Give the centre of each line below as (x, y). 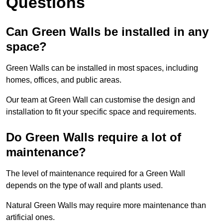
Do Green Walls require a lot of (94, 137)
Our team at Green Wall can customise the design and (101, 100)
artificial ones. (30, 218)
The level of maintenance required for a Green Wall (96, 174)
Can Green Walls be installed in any (107, 32)
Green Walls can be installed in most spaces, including (102, 68)
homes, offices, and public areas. (64, 80)
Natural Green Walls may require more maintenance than (106, 206)
